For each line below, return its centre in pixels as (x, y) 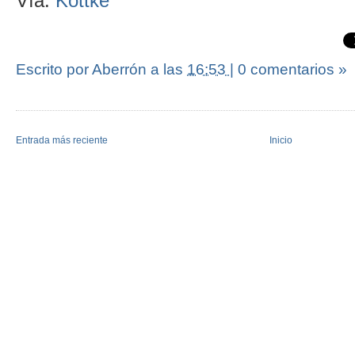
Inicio (281, 140)
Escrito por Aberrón (83, 69)
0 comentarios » (292, 69)
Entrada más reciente (62, 140)
